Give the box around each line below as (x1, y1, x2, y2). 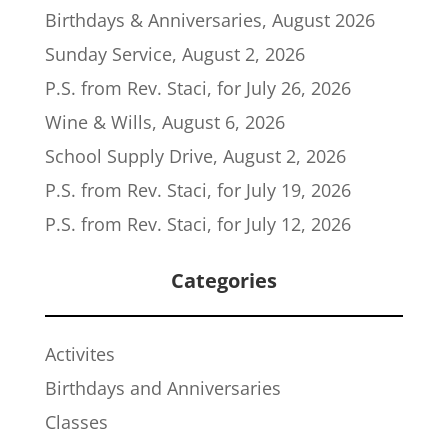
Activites (44, 341, 115, 366)
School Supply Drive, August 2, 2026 (44, 143, 346, 168)
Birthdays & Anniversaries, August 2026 (44, 7, 375, 32)
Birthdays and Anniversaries (44, 375, 281, 400)
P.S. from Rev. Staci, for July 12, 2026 (44, 211, 351, 236)
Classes (44, 409, 108, 434)
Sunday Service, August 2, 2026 (44, 41, 305, 66)
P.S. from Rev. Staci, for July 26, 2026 (44, 75, 351, 100)
